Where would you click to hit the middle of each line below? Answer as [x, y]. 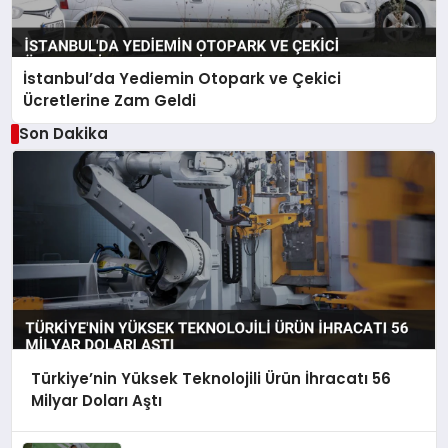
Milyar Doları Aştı [96, 401]
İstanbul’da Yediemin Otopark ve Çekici [182, 78]
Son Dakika [63, 133]
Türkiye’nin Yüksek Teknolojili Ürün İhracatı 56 [210, 379]
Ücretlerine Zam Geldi [110, 100]
